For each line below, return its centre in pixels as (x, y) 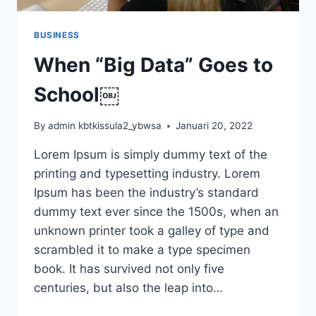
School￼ (77, 94)
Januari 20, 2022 (214, 126)
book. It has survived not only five (129, 269)
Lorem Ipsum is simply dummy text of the (151, 155)
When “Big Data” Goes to (153, 65)
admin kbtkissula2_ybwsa (105, 126)
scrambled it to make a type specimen (142, 250)
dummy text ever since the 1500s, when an (156, 212)
